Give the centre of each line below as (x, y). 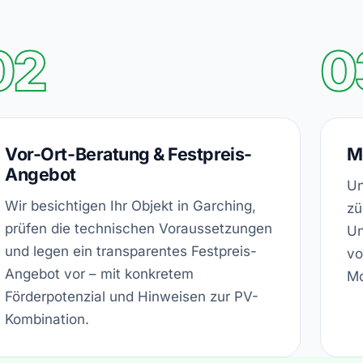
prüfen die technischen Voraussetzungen (139, 228)
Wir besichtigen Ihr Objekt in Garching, (131, 205)
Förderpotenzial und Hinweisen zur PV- (132, 296)
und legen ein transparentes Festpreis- (131, 251)
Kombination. (47, 319)
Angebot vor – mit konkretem (100, 273)
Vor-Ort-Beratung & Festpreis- (128, 154)
